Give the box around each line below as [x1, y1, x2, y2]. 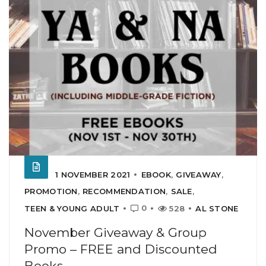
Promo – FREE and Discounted [24, 241, 217, 256]
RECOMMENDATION [83, 186, 166, 196]
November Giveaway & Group [24, 224, 207, 240]
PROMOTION [24, 186, 78, 196]
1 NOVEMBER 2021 [55, 169, 131, 179]
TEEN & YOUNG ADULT [24, 203, 120, 213]
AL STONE [195, 203, 239, 213]
